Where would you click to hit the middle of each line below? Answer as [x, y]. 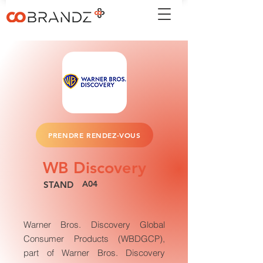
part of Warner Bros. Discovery [94, 253]
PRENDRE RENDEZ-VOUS [95, 135]
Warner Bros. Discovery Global [94, 225]
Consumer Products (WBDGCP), [94, 239]
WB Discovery [95, 168]
